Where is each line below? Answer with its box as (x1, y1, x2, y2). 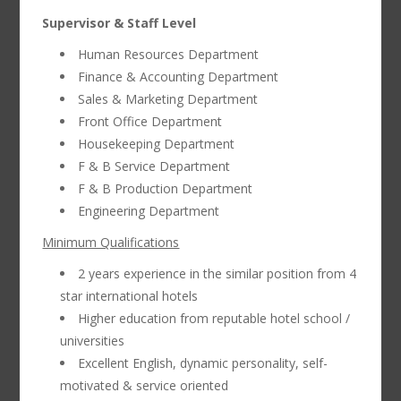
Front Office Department (78, 113, 223, 130)
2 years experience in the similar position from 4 (78, 265, 357, 282)
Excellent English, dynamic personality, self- (78, 354, 328, 371)
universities (60, 332, 125, 349)
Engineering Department (78, 202, 220, 219)
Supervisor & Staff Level (42, 14, 197, 31)
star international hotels (60, 287, 199, 304)
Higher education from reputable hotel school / (78, 310, 351, 327)
